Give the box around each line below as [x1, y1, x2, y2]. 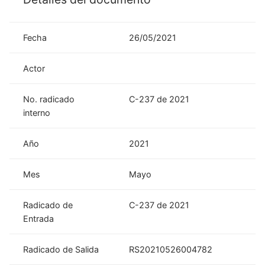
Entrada [23, 213, 54, 224]
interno [23, 107, 51, 118]
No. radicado [23, 93, 75, 104]
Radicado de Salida [23, 244, 99, 254]
